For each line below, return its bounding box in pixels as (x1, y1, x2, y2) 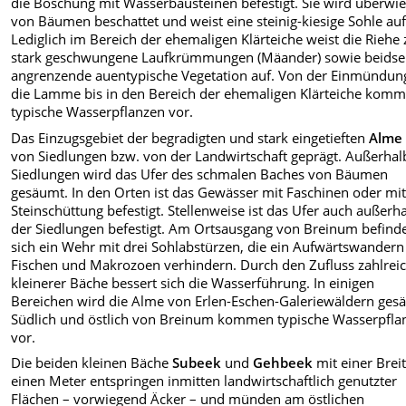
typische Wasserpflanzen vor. (11, 102, 194, 121)
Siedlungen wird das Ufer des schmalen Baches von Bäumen (11, 164, 389, 183)
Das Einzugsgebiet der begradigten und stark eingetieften (11, 128, 370, 147)
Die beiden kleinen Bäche (11, 353, 173, 372)
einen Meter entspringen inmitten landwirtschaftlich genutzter (11, 371, 398, 390)
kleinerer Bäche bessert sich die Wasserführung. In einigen (11, 273, 375, 292)
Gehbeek (253, 353, 314, 372)
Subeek (172, 353, 222, 372)
